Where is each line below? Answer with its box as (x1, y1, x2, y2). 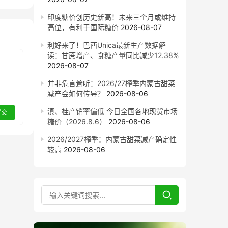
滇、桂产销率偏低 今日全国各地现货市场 (47, 107, 178, 116)
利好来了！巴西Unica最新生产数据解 (47, 41, 166, 49)
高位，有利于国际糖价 (47, 23, 119, 32)
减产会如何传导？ (47, 89, 104, 98)
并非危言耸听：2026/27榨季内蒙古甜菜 (47, 79, 175, 88)
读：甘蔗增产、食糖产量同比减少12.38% (47, 51, 179, 60)
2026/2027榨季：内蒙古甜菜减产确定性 (47, 135, 177, 144)
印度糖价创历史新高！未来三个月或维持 (47, 13, 176, 21)
